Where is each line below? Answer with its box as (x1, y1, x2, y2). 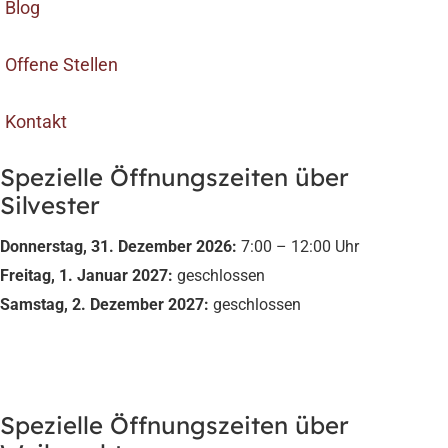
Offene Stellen (5, 54, 118, 76)
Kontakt (5, 111, 67, 133)
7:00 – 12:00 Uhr (237, 237, 359, 257)
